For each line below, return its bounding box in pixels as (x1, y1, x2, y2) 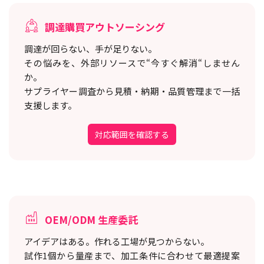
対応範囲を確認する (95, 128, 169, 140)
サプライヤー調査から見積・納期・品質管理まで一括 (24, 84, 240, 97)
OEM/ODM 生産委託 (45, 212, 138, 227)
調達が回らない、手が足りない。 (24, 42, 157, 55)
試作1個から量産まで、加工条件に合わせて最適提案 (24, 249, 240, 262)
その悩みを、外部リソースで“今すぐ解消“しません (24, 56, 240, 69)
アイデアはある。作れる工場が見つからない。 (24, 235, 209, 247)
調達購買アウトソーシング (45, 19, 165, 34)
